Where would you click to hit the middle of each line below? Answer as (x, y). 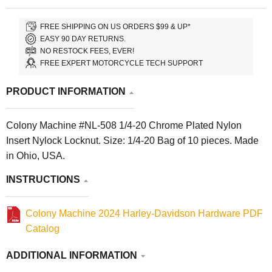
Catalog (42, 229)
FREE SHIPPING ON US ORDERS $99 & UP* (116, 26)
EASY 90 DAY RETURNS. (83, 39)
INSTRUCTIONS (43, 180)
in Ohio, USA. (36, 156)
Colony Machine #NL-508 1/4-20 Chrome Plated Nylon (124, 126)
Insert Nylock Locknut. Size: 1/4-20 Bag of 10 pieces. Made (132, 141)
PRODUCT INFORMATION (66, 92)
